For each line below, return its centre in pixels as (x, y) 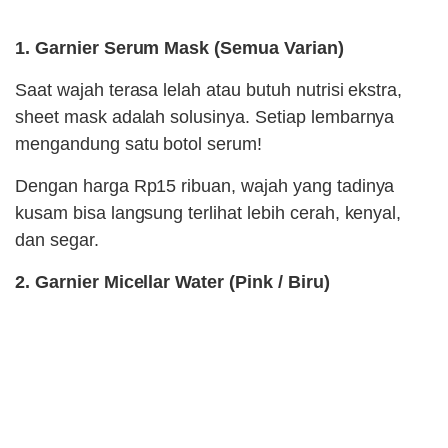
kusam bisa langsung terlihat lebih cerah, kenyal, (208, 213)
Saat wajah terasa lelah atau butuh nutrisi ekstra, (209, 90)
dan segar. (57, 240)
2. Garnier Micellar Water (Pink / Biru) (172, 282)
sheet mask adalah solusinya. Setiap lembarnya (205, 117)
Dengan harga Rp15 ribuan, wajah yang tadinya (205, 186)
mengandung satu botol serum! (139, 144)
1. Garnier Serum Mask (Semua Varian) (179, 48)
